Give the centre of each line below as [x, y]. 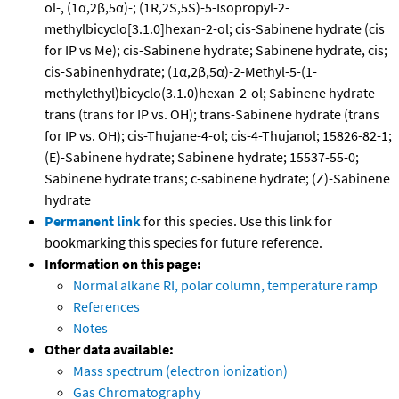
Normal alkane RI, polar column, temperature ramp [225, 285]
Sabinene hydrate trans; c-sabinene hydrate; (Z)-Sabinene [217, 179]
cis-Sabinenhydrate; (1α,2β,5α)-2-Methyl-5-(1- [181, 72]
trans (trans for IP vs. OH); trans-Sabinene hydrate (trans [212, 114]
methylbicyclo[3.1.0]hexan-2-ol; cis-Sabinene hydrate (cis [215, 29]
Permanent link [93, 221]
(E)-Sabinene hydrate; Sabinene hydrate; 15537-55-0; [202, 157]
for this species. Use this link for [238, 221]
